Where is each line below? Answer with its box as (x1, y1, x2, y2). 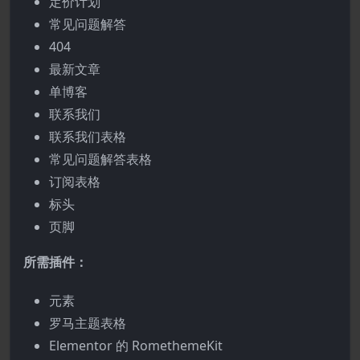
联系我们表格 (49, 128, 126, 145)
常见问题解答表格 (49, 150, 152, 168)
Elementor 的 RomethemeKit (49, 337, 223, 354)
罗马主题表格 (49, 314, 126, 332)
